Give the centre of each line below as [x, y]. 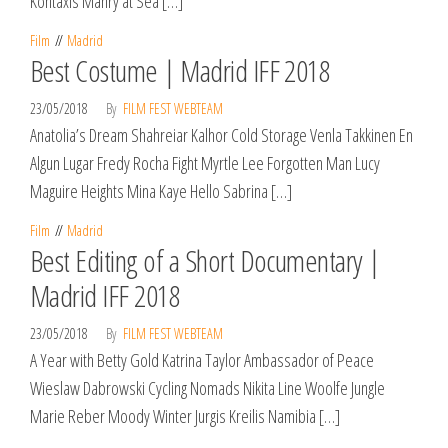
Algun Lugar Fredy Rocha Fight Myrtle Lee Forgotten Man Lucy [205, 163]
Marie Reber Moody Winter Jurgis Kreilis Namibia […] [185, 416]
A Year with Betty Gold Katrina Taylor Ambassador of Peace [202, 360]
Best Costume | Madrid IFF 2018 [180, 70]
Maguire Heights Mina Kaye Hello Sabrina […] [161, 191]
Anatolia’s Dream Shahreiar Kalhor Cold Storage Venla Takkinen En [221, 135]
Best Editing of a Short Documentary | [205, 260]
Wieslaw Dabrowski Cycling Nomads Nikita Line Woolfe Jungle [207, 388]
